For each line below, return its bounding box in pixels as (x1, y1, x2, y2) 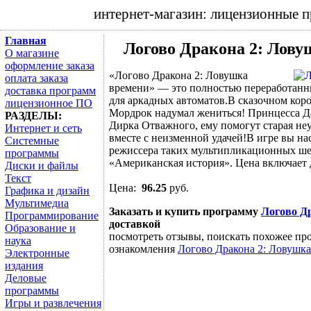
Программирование (5, 210, 99, 221)
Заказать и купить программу (109, 205, 261, 218)
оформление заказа (5, 60, 94, 72)
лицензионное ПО (5, 97, 92, 109)
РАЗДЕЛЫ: (5, 110, 62, 121)
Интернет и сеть (5, 122, 82, 134)
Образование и (5, 222, 76, 234)
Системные (5, 135, 59, 146)
